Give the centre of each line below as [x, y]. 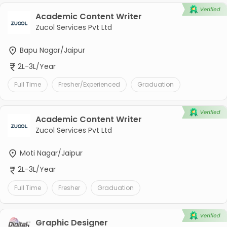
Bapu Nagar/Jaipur [51, 50]
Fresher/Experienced [89, 85]
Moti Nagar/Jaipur [50, 153]
